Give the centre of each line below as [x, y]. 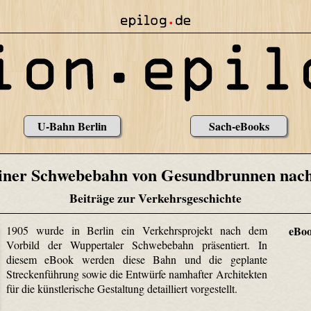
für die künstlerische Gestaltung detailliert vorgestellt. [121, 288]
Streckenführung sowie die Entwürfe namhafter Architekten [136, 274]
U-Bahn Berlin [72, 126]
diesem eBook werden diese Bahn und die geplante [136, 259]
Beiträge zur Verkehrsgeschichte [155, 198]
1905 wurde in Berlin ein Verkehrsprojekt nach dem [136, 230]
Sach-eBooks [239, 126]
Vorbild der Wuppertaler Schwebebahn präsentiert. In [136, 244]
